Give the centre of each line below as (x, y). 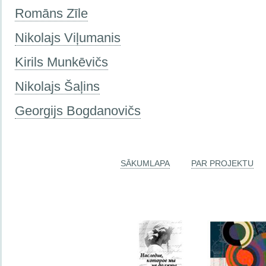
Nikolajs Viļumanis (68, 37)
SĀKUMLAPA (145, 164)
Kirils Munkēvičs (61, 62)
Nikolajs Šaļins (57, 86)
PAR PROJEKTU (222, 164)
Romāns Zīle (51, 13)
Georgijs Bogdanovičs (78, 110)
